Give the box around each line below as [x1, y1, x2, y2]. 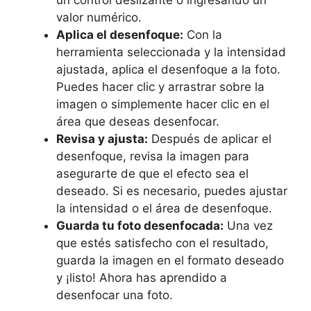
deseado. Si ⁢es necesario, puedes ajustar [56, 184, 287, 198]
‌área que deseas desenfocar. [56, 115, 219, 128]
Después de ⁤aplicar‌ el [148, 132, 271, 146]
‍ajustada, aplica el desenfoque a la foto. [56, 62, 280, 76]
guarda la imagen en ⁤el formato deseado [56, 253, 284, 267]
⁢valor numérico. [56, 10, 142, 24]
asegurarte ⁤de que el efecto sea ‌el [56, 167, 249, 180]
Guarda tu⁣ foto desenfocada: [56, 219, 224, 233]
